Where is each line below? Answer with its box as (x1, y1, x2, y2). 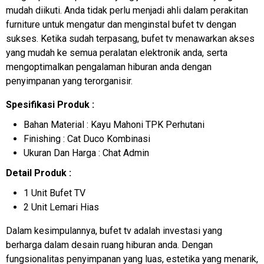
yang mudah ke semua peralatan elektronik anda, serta (6, 47, 227, 58)
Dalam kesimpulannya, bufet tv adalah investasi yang (6, 225, 222, 236)
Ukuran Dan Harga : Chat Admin (24, 147, 149, 159)
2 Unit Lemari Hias (24, 201, 99, 213)
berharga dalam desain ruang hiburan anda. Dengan (6, 239, 213, 250)
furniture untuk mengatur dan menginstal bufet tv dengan (6, 18, 236, 30)
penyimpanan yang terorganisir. (6, 75, 133, 87)
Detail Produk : (6, 167, 71, 179)
